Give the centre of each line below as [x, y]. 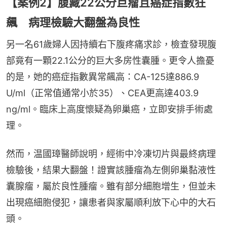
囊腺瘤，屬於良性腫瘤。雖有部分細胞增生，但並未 [111, 186]
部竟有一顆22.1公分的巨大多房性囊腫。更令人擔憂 [110, 61]
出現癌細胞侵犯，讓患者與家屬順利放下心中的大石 [111, 203]
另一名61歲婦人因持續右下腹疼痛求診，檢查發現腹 [111, 45]
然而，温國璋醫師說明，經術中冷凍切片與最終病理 [111, 154]
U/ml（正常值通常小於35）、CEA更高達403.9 [102, 93]
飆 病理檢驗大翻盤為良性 [73, 23]
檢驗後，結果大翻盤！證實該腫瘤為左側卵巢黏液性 [111, 170]
